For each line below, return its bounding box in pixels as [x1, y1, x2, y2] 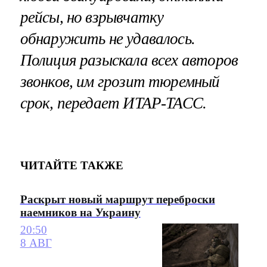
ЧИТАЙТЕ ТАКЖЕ [20, 159, 123, 172]
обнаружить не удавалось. [20, 30, 195, 48]
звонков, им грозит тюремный [20, 73, 220, 91]
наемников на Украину [20, 206, 141, 219]
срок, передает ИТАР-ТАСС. [20, 94, 207, 113]
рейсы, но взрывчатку [20, 8, 164, 27]
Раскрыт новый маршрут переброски [20, 193, 215, 206]
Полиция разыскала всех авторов [20, 51, 238, 70]
